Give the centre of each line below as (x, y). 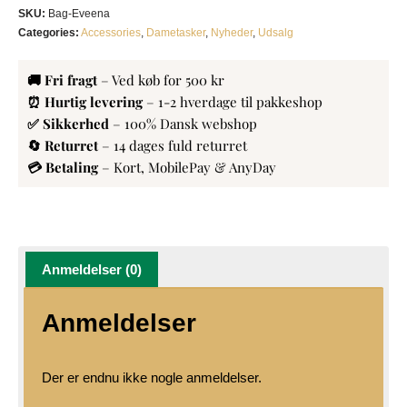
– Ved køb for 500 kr (163, 79)
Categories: (49, 32)
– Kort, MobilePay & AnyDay (189, 167)
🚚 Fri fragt (64, 79)
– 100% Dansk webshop (185, 123)
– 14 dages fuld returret (174, 145)
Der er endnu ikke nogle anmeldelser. (152, 377)
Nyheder (232, 32)
